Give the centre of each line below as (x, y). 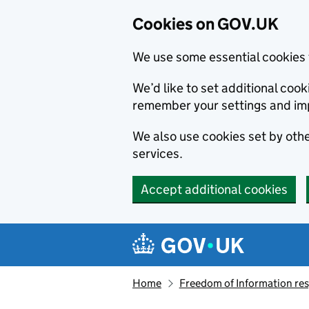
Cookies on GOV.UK (206, 24)
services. (158, 153)
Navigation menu (200, 234)
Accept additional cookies (214, 189)
